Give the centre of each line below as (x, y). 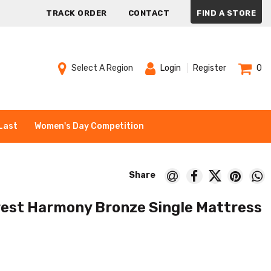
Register (210, 68)
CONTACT (149, 13)
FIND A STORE (226, 13)
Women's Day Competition (89, 126)
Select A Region (102, 68)
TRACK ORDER (77, 13)
